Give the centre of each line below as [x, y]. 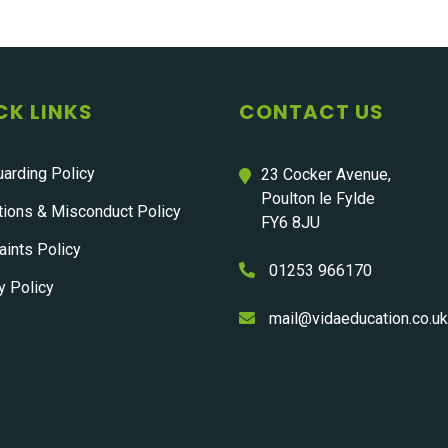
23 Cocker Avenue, [326, 174]
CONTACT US [311, 112]
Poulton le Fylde [318, 198]
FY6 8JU [290, 222]
